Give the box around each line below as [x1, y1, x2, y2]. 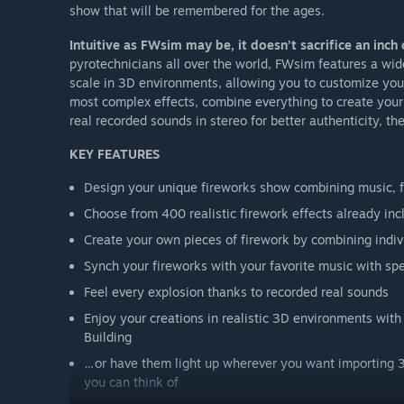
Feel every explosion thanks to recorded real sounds [84, 283, 389, 299]
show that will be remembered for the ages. [69, 3, 325, 19]
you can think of [84, 373, 179, 390]
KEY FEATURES [69, 145, 160, 161]
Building [84, 328, 132, 344]
